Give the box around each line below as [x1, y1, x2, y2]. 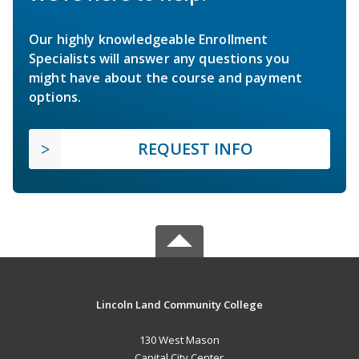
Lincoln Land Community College [95, 296, 263, 312]
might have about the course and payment [29, 68, 303, 87]
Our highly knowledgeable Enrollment [29, 30, 268, 48]
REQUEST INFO [138, 137, 253, 159]
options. [29, 87, 82, 106]
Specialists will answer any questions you [29, 49, 290, 67]
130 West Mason [139, 332, 220, 347]
